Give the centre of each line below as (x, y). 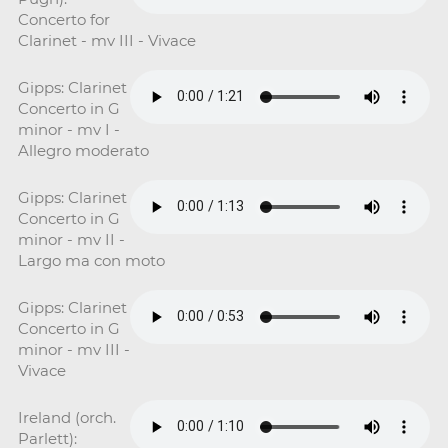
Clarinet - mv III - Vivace (106, 40)
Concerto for (63, 19)
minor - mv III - (73, 349)
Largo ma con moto (91, 260)
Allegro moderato (83, 150)
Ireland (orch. (66, 417)
